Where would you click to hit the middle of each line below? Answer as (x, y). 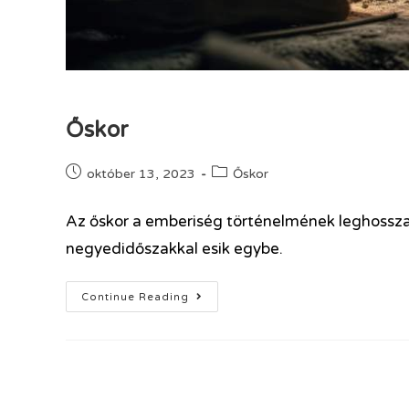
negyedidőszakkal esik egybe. (174, 249)
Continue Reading (135, 298)
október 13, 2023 (141, 174)
